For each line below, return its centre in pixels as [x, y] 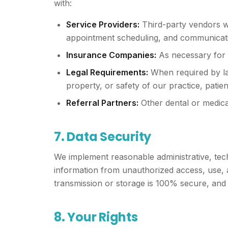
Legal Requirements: [107, 72]
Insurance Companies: [111, 55]
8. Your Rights [96, 217]
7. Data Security [103, 137]
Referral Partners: [102, 103]
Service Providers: [103, 24]
